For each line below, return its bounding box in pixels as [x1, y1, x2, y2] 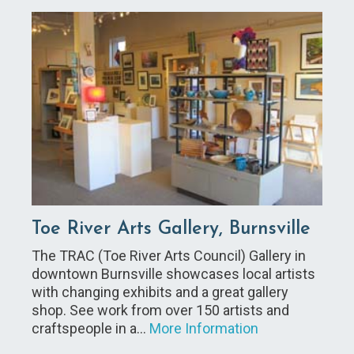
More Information [149, 320, 258, 337]
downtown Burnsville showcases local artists [32, 265, 315, 283]
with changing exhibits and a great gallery [32, 284, 288, 301]
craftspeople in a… [32, 320, 149, 337]
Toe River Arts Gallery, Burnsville [32, 220, 311, 239]
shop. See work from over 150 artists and [32, 302, 289, 319]
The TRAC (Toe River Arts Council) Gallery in [32, 247, 306, 265]
